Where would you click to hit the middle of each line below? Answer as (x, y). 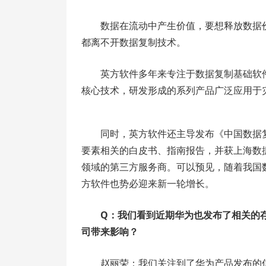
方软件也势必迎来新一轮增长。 (148, 183)
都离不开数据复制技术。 (134, 42)
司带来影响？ (110, 232)
